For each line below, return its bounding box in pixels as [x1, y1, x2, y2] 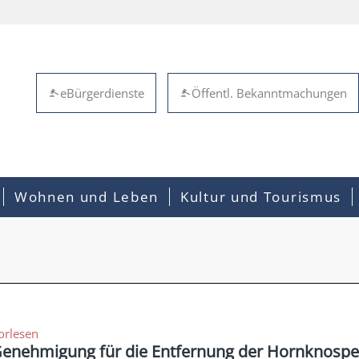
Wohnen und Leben [14, 188, 159, 206]
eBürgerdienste [60, 85, 144, 101]
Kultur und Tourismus [180, 188, 342, 206]
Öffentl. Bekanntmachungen [192, 85, 347, 101]
